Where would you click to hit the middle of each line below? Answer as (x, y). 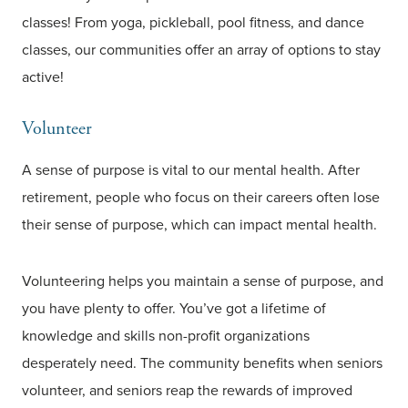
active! (43, 77)
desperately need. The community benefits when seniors (202, 363)
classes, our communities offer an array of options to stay (201, 50)
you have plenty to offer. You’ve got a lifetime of (174, 309)
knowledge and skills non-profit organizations (166, 336)
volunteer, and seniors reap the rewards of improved (187, 391)
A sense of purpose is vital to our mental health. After (191, 170)
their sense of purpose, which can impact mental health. (199, 225)
